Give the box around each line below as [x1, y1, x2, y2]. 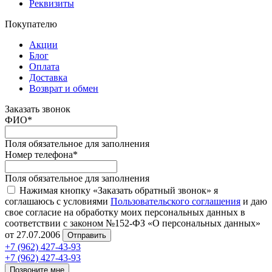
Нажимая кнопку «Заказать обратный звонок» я [19, 185, 218, 195]
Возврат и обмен [29, 83, 98, 93]
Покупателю [5, 18, 57, 29]
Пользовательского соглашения [110, 195, 240, 206]
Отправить [67, 230, 106, 240]
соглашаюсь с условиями [5, 195, 110, 206]
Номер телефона [5, 149, 73, 160]
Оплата [29, 61, 59, 72]
